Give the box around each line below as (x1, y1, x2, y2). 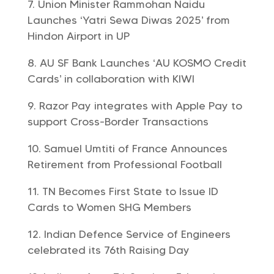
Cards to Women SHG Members (27, 201, 191, 214)
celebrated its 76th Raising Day (27, 243, 190, 257)
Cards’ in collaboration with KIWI (27, 72, 194, 86)
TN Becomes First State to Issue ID (42, 185, 218, 198)
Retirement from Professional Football (27, 158, 222, 171)
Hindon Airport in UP (27, 29, 130, 43)
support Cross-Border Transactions (27, 115, 209, 128)
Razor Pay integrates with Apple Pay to (39, 99, 242, 113)
